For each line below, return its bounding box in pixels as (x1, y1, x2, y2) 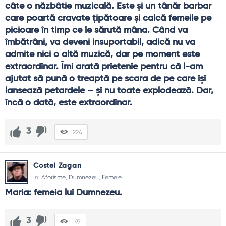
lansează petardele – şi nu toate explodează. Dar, (5, 86, 213, 95)
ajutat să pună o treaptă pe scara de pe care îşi (5, 74, 206, 83)
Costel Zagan (33, 162, 82, 169)
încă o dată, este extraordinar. (5, 98, 132, 107)
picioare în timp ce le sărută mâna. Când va (5, 25, 188, 35)
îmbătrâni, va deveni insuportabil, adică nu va (5, 37, 195, 47)
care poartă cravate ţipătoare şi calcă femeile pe (5, 13, 211, 23)
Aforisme (41, 173, 66, 181)
